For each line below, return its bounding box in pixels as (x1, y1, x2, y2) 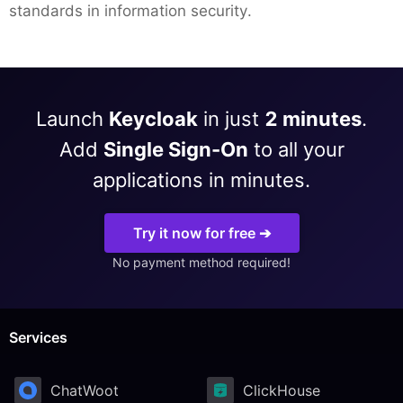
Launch (36, 107, 109, 130)
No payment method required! (112, 255, 291, 270)
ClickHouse (243, 381, 320, 399)
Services (9, 328, 67, 346)
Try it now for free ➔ (132, 224, 271, 242)
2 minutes (264, 107, 362, 130)
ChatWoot (50, 381, 119, 399)
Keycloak (109, 107, 198, 130)
